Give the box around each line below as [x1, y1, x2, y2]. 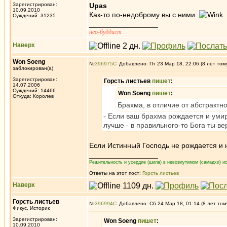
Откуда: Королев [13, 93, 54, 99]
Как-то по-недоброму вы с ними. [89, 11, 199, 19]
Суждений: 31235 [13, 13, 56, 18]
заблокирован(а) [13, 65, 53, 71]
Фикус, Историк [13, 205, 50, 211]
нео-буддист [89, 28, 122, 35]
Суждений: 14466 [13, 88, 56, 93]
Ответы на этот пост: [89, 170, 142, 176]
